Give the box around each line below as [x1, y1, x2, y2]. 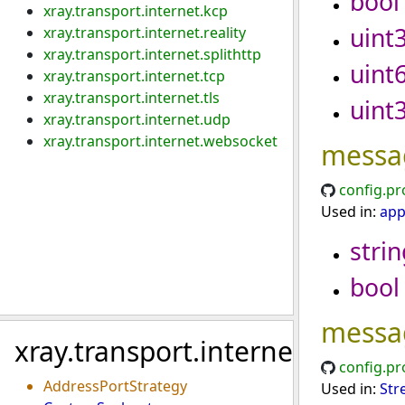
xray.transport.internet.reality [43, 23, 246, 42]
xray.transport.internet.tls [43, 88, 220, 108]
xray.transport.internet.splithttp [43, 44, 261, 64]
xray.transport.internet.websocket [43, 131, 278, 151]
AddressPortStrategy [43, 376, 187, 396]
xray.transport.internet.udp [43, 109, 231, 129]
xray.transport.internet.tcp [43, 66, 225, 86]
